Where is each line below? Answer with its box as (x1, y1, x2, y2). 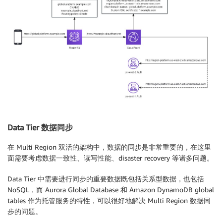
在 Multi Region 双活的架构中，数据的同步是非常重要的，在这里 (7, 143, 211, 152)
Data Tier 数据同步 (7, 122, 73, 132)
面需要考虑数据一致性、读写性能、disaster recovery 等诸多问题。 (7, 154, 214, 163)
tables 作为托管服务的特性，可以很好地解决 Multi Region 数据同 (7, 196, 211, 205)
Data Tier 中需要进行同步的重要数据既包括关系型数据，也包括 (7, 174, 204, 183)
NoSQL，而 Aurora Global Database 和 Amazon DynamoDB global (7, 185, 214, 194)
